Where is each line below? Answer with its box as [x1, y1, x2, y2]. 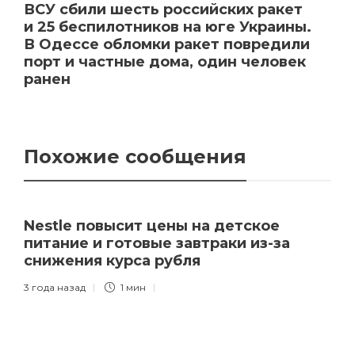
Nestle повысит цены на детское [24, 216, 280, 235]
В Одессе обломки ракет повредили [24, 35, 310, 53]
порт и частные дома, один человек [24, 52, 306, 71]
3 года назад [24, 281, 86, 293]
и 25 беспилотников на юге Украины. [24, 17, 311, 36]
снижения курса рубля [24, 251, 204, 269]
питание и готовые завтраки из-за [24, 234, 290, 252]
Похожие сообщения [24, 144, 246, 168]
